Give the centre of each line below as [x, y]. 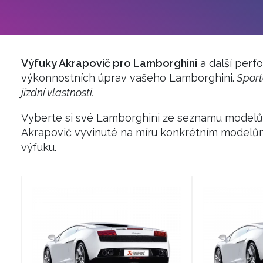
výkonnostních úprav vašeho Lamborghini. [128, 77]
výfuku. [39, 147]
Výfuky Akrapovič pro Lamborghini [109, 63]
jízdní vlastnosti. [58, 92]
